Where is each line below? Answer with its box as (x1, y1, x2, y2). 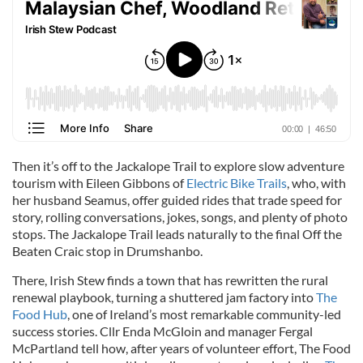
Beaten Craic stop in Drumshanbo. (12, 243, 203, 258)
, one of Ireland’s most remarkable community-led (67, 306, 341, 322)
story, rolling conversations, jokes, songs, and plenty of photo (12, 209, 348, 224)
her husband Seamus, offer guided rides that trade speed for (12, 192, 342, 207)
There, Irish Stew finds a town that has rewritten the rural (12, 272, 328, 288)
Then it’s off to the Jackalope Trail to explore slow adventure (12, 158, 344, 173)
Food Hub (12, 306, 67, 322)
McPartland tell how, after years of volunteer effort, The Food (12, 340, 351, 356)
